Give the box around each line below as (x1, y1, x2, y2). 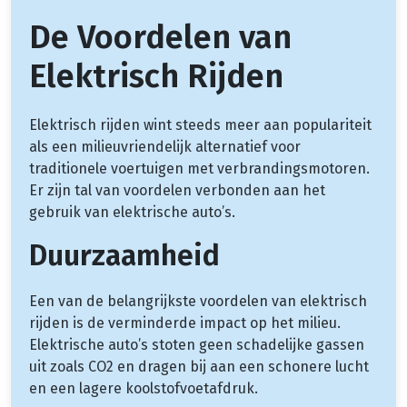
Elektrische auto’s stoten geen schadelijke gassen (29, 335, 364, 353)
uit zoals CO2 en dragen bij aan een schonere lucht (29, 357, 369, 375)
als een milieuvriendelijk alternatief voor (29, 137, 301, 155)
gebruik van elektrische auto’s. (29, 203, 235, 221)
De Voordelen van (29, 16, 292, 57)
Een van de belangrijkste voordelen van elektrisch (29, 292, 367, 310)
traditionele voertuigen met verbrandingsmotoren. (29, 159, 370, 177)
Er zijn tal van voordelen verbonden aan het (29, 181, 325, 199)
